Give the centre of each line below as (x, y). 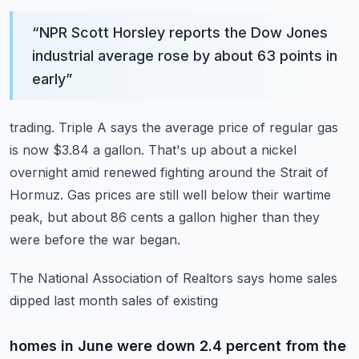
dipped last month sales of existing (114, 301)
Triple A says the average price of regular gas (198, 127)
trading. (32, 127)
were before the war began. (95, 240)
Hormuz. (36, 195)
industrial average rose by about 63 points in (185, 56)
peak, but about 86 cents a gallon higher (134, 217)
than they (291, 217)
